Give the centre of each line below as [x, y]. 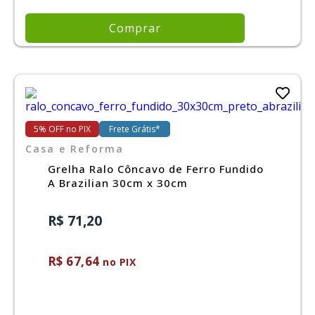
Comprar [135, 28]
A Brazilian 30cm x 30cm [117, 182]
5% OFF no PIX [62, 129]
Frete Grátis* [134, 129]
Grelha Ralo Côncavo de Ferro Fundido [155, 168]
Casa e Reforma [74, 148]
